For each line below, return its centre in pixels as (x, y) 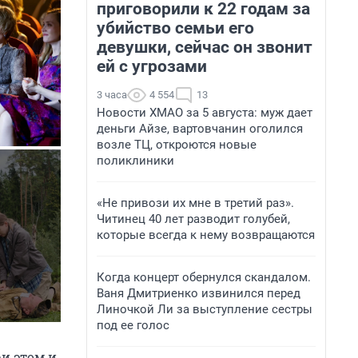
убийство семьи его (175, 28)
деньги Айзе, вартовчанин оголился (200, 129)
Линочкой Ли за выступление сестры (205, 309)
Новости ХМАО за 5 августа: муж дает (205, 113)
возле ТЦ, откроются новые (177, 145)
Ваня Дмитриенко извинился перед (199, 293)
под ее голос (133, 325)
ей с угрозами (152, 66)
